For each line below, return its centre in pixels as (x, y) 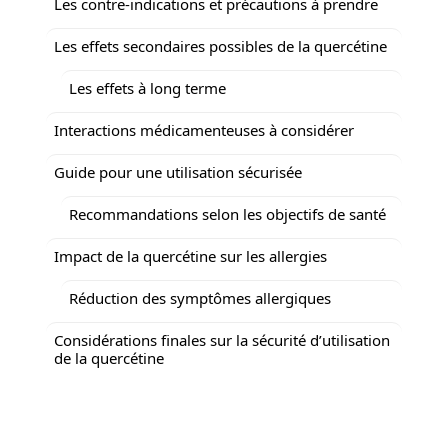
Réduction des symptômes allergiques (200, 297)
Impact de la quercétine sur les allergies (190, 255)
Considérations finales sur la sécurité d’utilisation (222, 339)
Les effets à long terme (147, 87)
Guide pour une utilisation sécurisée (178, 171)
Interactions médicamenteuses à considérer (204, 129)
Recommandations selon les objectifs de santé (227, 213)
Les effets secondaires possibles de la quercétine (220, 45)
